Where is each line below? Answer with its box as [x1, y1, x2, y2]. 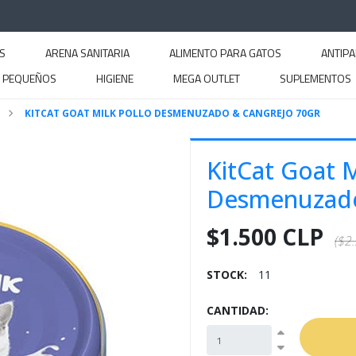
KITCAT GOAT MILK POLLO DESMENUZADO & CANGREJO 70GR [24, 106, 320, 120]
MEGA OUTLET [173, 70, 240, 87]
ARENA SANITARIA [45, 44, 130, 61]
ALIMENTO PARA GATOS [169, 44, 281, 61]
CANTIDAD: [207, 303, 269, 318]
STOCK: [207, 267, 247, 282]
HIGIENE [96, 70, 133, 87]
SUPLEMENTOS [280, 70, 351, 87]
